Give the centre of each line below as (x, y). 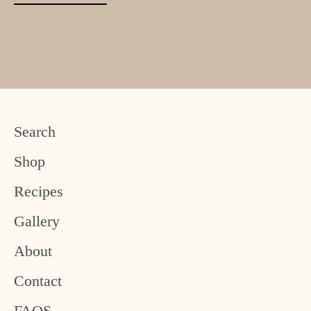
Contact (38, 280)
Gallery (37, 221)
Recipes (39, 191)
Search (35, 131)
